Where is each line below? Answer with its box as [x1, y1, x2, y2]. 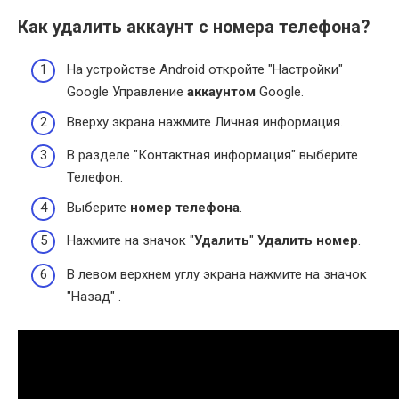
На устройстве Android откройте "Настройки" [67, 61, 343, 78]
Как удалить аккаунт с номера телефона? [18, 16, 370, 37]
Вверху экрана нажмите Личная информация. [67, 113, 343, 130]
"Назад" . [67, 288, 121, 305]
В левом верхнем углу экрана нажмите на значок [67, 265, 367, 282]
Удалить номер [257, 232, 358, 249]
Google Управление [67, 84, 187, 101]
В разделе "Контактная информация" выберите [67, 147, 358, 164]
